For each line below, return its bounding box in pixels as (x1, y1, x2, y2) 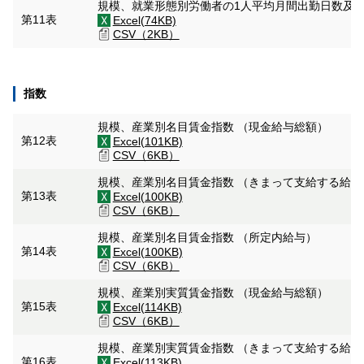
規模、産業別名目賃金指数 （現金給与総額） (97, 120, 331, 133)
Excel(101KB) (112, 135, 183, 148)
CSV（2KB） (112, 28, 180, 41)
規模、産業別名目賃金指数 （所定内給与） (97, 231, 320, 244)
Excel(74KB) (112, 14, 176, 27)
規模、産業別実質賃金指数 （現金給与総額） (97, 286, 331, 299)
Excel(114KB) (112, 301, 182, 314)
